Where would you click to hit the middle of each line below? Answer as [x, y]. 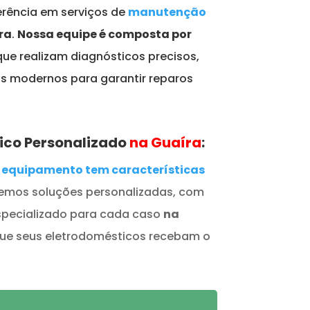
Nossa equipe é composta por [104, 35]
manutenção [167, 12]
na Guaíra [165, 142]
